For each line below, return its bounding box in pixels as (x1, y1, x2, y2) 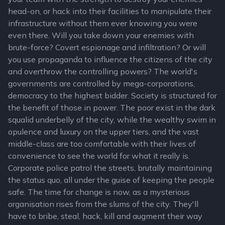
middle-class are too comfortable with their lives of (8, 139, 196, 149)
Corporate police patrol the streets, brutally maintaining (8, 163, 212, 173)
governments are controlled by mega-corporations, (8, 78, 195, 88)
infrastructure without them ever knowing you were (8, 18, 197, 28)
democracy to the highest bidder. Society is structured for (8, 90, 217, 100)
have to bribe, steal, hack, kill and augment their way (8, 211, 202, 221)
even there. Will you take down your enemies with (8, 30, 194, 40)
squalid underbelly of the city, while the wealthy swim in (8, 115, 216, 125)
